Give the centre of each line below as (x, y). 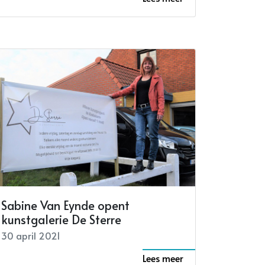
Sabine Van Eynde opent (65, 205)
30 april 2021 (31, 235)
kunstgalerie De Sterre (61, 219)
